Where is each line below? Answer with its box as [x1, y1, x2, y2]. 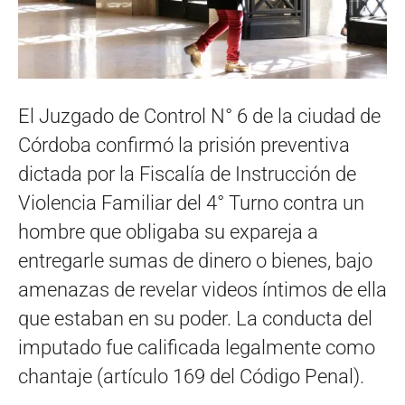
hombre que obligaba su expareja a [18, 220, 318, 243]
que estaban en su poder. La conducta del [18, 306, 372, 330]
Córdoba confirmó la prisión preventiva [18, 133, 350, 156]
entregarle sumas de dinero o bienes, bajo [18, 249, 372, 272]
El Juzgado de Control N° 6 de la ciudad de [18, 104, 381, 127]
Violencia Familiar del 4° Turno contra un [18, 191, 364, 214]
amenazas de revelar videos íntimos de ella [18, 278, 387, 301]
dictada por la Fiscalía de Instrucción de [18, 162, 356, 185]
